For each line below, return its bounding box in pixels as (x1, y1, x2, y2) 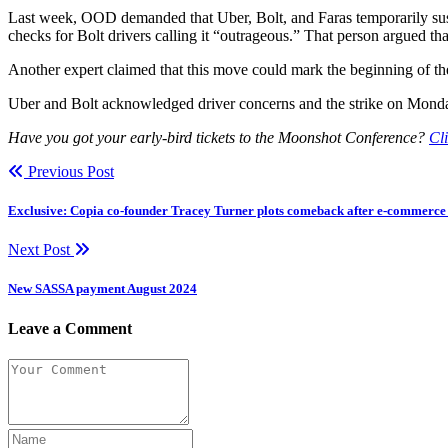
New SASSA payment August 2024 (8, 281, 197, 297)
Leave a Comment (8, 319, 132, 337)
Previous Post (24, 162, 114, 180)
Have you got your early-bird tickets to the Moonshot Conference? (8, 128, 429, 146)
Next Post (8, 241, 74, 259)
